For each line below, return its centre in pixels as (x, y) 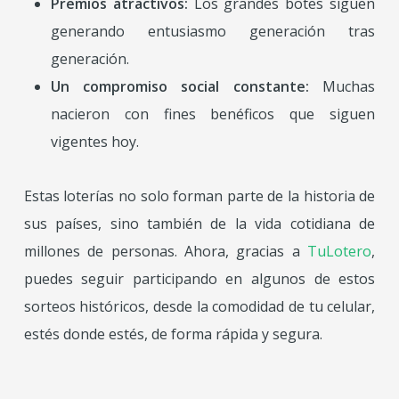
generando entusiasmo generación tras (213, 31)
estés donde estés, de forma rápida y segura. (173, 334)
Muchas (349, 86)
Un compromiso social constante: (187, 86)
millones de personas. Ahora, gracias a (166, 251)
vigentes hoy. (94, 141)
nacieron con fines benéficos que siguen (213, 114)
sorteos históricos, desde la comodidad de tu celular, (199, 306)
